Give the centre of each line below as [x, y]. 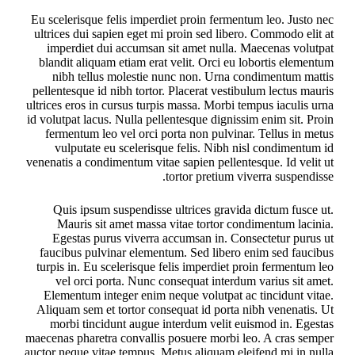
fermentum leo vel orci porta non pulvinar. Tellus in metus [190, 134]
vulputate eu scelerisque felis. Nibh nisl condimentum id [195, 148]
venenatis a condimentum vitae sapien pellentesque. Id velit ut [180, 162]
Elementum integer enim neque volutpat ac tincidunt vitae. [189, 296]
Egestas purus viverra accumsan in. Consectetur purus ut [193, 239]
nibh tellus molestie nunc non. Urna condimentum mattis [193, 77]
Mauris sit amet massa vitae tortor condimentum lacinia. [196, 224]
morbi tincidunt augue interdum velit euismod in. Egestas [192, 324]
